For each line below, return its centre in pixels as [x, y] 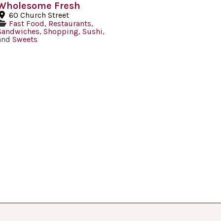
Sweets [25, 39]
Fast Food [27, 24]
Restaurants [70, 24]
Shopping [61, 32]
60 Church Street [39, 15]
